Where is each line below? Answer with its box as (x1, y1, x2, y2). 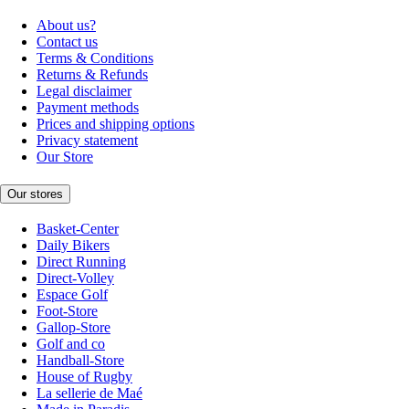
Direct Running (37, 253, 126, 269)
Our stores (7, 187, 63, 202)
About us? (37, 17, 96, 34)
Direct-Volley (37, 269, 114, 286)
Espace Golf (37, 286, 108, 302)
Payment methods (37, 100, 139, 116)
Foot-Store (37, 302, 98, 319)
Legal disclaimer (37, 83, 131, 100)
